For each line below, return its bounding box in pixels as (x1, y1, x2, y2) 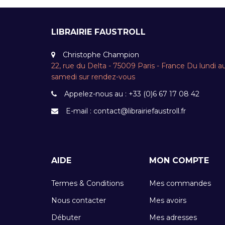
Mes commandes (149, 179, 211, 188)
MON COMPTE (149, 156, 209, 165)
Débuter (51, 213, 81, 222)
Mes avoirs (149, 196, 186, 205)
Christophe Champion (63, 50, 139, 59)
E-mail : (66, 106, 93, 116)
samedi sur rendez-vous (51, 72, 135, 81)
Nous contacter (51, 196, 106, 205)
